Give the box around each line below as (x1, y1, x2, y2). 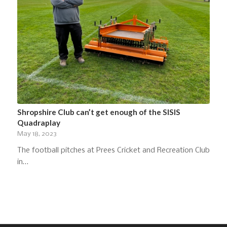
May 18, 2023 (17, 130, 57, 138)
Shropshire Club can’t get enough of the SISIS (17, 107, 180, 117)
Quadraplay (17, 118, 60, 127)
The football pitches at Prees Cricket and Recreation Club (17, 146, 210, 155)
